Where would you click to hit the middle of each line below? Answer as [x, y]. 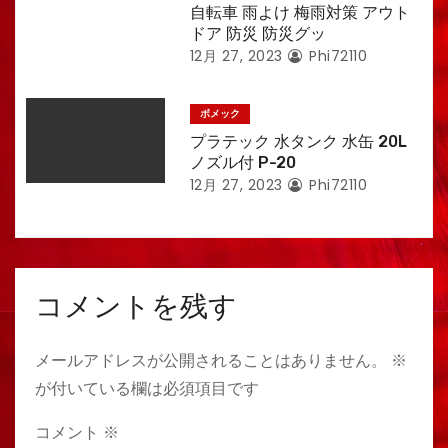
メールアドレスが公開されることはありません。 [211, 360]
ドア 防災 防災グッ [257, 33]
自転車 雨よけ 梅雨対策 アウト [299, 12]
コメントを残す [136, 306]
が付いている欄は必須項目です [147, 388]
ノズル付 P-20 [242, 162]
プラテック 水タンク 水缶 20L [298, 141]
